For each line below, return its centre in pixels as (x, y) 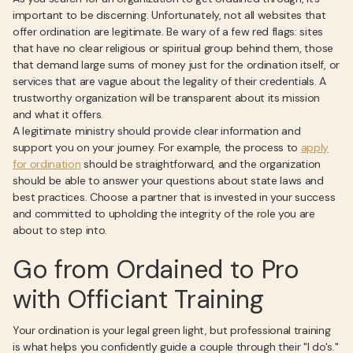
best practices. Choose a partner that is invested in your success (174, 197)
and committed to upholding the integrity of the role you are (164, 214)
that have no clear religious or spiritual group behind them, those (173, 48)
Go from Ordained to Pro (156, 269)
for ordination (47, 164)
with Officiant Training (138, 299)
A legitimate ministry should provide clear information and (157, 131)
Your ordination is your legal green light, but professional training (172, 330)
